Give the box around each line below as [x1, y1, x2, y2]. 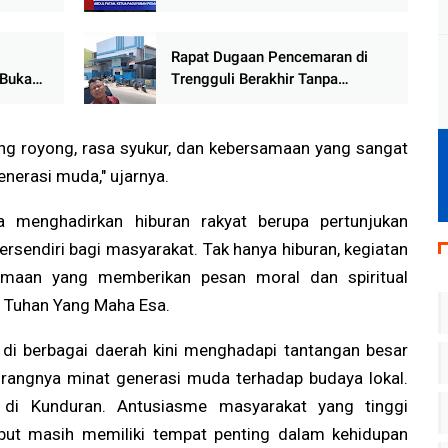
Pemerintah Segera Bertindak [170, 114, 366, 133]
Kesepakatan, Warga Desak [170, 92, 353, 111]
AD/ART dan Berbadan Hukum [170, 22, 371, 41]
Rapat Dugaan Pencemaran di [170, 48, 368, 67]
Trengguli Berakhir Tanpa [170, 70, 338, 89]
